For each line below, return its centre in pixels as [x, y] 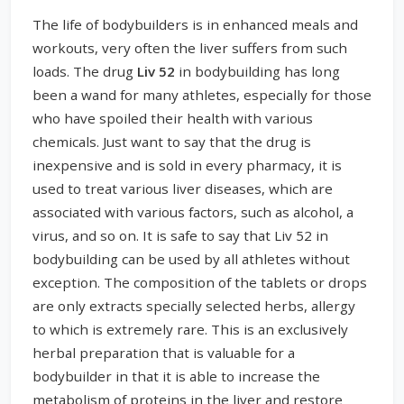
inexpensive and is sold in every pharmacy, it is [187, 165]
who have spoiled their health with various [173, 118]
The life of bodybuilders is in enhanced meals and [195, 24]
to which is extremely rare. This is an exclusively [190, 329]
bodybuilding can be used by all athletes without [191, 258]
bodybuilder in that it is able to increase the [176, 376]
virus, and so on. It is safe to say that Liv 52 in [180, 235]
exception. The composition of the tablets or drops [200, 282]
